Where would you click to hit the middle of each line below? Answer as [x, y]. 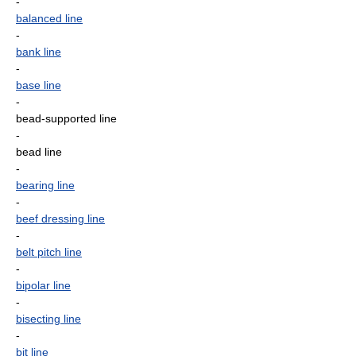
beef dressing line [60, 219]
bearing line [45, 185]
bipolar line [43, 285]
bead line [39, 152]
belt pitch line [49, 252]
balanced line [49, 18]
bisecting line [48, 319]
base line [39, 85]
